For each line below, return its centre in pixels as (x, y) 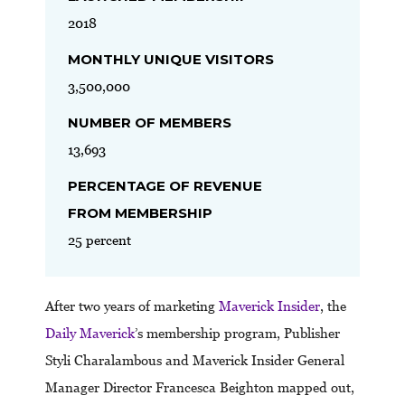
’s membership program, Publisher (237, 334)
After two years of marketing (132, 306)
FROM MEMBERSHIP (140, 212)
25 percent (99, 240)
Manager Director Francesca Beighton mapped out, (200, 388)
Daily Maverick (90, 334)
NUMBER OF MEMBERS (150, 122)
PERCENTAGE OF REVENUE (165, 185)
